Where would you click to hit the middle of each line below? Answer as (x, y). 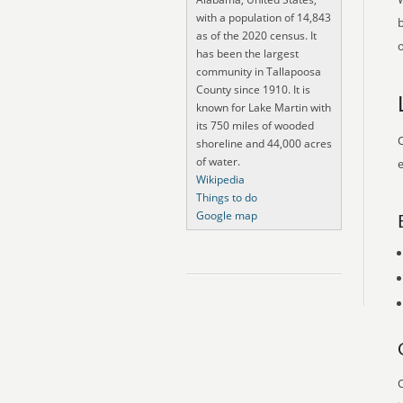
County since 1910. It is (253, 90)
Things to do (227, 197)
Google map (227, 215)
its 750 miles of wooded (255, 125)
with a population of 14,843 (264, 18)
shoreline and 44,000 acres (264, 143)
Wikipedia (220, 179)
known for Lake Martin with (264, 107)
